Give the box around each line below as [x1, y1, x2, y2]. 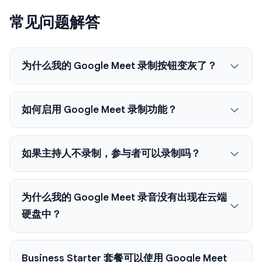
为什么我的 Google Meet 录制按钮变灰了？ [22, 60, 217, 72]
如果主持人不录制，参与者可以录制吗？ [22, 147, 201, 160]
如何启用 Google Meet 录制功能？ [22, 104, 177, 116]
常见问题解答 [9, 13, 100, 32]
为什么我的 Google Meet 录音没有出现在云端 [22, 191, 227, 204]
